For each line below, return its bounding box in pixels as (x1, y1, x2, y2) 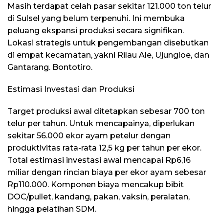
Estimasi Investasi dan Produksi (7, 84, 134, 94)
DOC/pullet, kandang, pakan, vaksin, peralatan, (7, 192, 190, 201)
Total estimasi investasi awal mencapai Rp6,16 (7, 155, 191, 165)
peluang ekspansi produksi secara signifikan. (7, 25, 184, 35)
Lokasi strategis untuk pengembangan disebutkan (7, 38, 209, 47)
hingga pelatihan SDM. (7, 204, 96, 214)
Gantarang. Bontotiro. (7, 62, 92, 72)
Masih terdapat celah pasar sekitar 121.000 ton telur (7, 1, 211, 11)
